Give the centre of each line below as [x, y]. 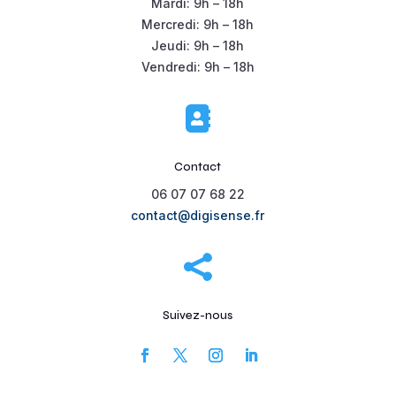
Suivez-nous [198, 316]
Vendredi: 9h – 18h [198, 67]
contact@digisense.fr [198, 216]
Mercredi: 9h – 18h [198, 25]
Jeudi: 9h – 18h [198, 46]
